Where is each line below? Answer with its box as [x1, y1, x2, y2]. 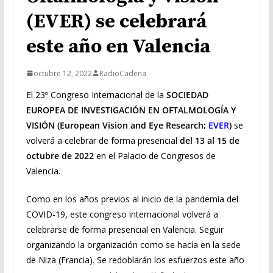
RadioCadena [99, 68, 146, 79]
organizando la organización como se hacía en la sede [26, 238, 241, 250]
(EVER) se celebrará [26, 9, 207, 34]
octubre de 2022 [26, 149, 94, 161]
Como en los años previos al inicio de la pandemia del [26, 193, 238, 205]
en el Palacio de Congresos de [93, 149, 216, 161]
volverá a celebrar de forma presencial [26, 134, 180, 146]
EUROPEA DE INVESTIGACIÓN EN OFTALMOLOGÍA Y [26, 104, 236, 116]
